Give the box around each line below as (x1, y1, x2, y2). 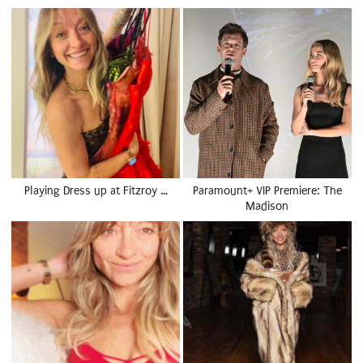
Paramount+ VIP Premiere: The (192, 184, 342, 199)
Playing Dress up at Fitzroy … (23, 184, 168, 199)
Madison (246, 199, 289, 214)
